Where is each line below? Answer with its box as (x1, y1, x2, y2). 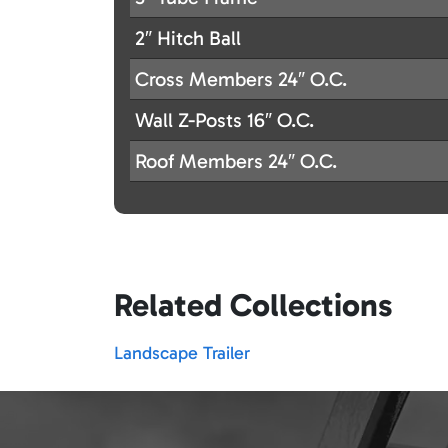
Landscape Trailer (114, 342, 250, 365)
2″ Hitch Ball (135, 26, 241, 51)
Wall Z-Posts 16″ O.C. (135, 108, 314, 133)
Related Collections (114, 286, 392, 325)
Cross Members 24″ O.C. (135, 67, 347, 92)
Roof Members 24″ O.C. (135, 149, 337, 174)
